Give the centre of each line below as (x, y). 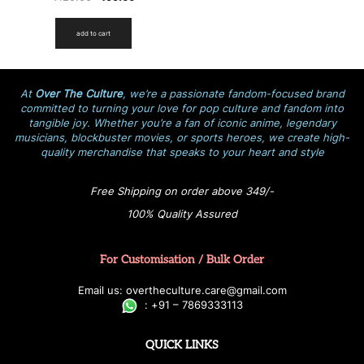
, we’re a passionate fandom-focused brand (233, 94)
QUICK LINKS (182, 345)
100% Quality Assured (182, 214)
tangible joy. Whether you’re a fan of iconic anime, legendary (182, 123)
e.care (210, 290)
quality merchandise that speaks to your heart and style (182, 152)
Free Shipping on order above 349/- (182, 191)
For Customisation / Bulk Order (182, 260)
